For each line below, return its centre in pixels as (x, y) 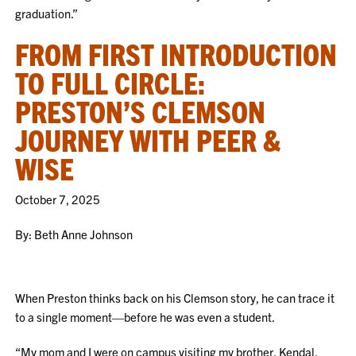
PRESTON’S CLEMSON (141, 110)
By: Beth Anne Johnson (74, 234)
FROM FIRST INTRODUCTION (176, 53)
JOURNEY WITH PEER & (148, 139)
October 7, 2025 (58, 199)
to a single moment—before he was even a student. (145, 317)
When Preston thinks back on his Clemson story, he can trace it (175, 298)
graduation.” (47, 13)
